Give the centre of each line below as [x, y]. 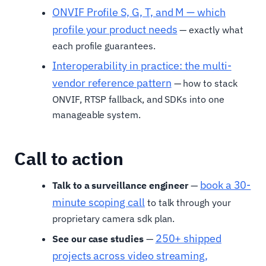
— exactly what [210, 30]
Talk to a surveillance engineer [121, 186]
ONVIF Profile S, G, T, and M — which [139, 12]
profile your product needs [115, 30]
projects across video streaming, [130, 256]
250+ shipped [188, 239]
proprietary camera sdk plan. [114, 219]
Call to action [69, 159]
